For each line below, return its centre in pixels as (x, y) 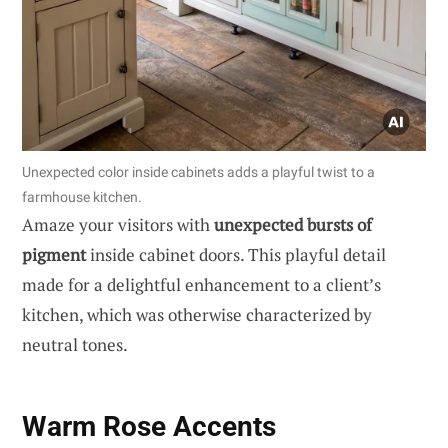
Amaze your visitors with (118, 224)
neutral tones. (75, 344)
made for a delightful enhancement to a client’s (201, 284)
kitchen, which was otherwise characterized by (197, 314)
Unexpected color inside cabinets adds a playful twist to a (198, 171)
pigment (54, 254)
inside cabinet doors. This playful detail (236, 254)
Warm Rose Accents (149, 427)
